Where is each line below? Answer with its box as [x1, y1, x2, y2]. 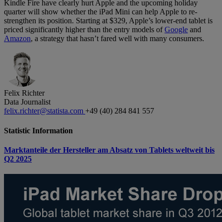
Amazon [4, 34, 31, 43]
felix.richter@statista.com [4, 107, 85, 115]
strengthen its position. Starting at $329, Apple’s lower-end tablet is [4, 16, 213, 25]
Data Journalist [4, 98, 51, 107]
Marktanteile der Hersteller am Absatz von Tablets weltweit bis [4, 145, 215, 154]
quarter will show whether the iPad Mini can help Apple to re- [4, 7, 197, 16]
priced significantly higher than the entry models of [4, 25, 165, 34]
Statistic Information [4, 126, 73, 135]
